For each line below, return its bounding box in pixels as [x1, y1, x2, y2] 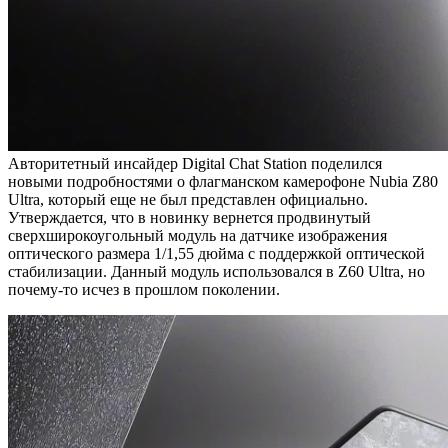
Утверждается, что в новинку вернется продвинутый [8, 208, 371, 226]
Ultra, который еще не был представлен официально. [8, 190, 368, 208]
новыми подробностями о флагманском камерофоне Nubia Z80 [8, 172, 438, 190]
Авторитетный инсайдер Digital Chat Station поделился [8, 154, 382, 172]
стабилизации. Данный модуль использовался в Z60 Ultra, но [8, 262, 425, 280]
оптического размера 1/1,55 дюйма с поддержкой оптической [8, 244, 425, 262]
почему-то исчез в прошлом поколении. [8, 280, 280, 298]
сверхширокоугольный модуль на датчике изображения [8, 226, 387, 244]
